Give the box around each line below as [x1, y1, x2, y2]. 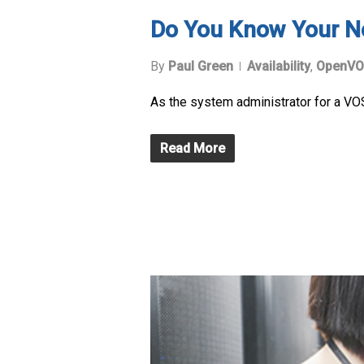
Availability [247, 58, 310, 75]
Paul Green [168, 58, 233, 75]
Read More [160, 141, 225, 157]
